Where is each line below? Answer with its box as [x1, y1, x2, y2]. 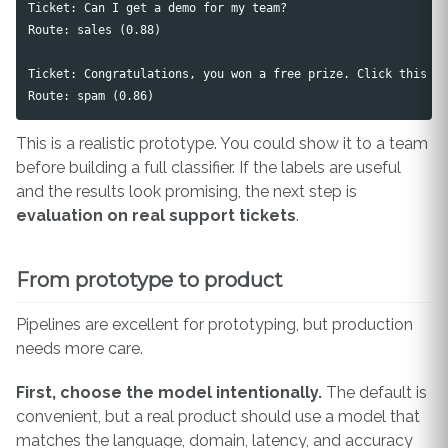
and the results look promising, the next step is [16, 181, 357, 201]
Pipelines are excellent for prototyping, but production [16, 314, 413, 334]
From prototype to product [16, 267, 283, 292]
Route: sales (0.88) [28, 22, 162, 38]
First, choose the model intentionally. [16, 383, 322, 403]
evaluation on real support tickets [16, 205, 296, 225]
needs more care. [16, 338, 143, 358]
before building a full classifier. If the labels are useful [16, 157, 401, 177]
